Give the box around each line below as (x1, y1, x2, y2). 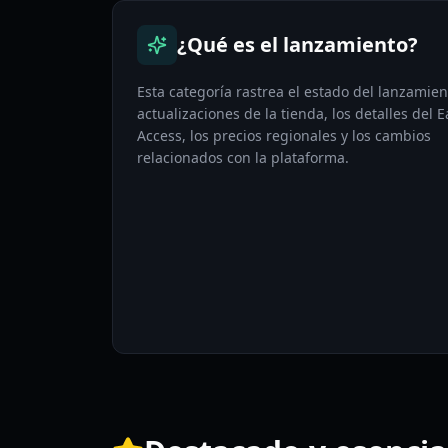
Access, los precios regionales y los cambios (137, 126, 431, 145)
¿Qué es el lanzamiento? (177, 31, 418, 58)
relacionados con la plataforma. (137, 148, 349, 167)
